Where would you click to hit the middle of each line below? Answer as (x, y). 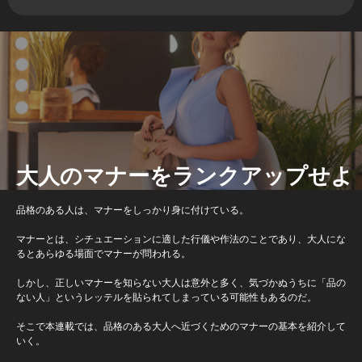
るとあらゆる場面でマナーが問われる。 (103, 253)
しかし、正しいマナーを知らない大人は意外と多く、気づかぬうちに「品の (181, 282)
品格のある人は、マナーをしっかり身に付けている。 (133, 209)
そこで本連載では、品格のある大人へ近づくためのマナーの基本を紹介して (181, 326)
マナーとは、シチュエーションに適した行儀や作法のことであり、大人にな (181, 238)
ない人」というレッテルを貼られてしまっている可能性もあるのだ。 (166, 297)
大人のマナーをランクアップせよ (185, 175)
